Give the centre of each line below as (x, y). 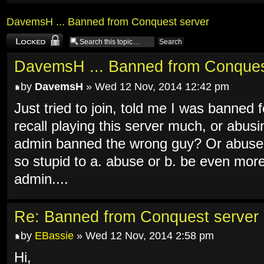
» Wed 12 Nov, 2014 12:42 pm (156, 87)
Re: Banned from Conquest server (136, 217)
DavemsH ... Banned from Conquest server (108, 22)
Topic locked (24, 39)
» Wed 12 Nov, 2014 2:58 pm (144, 235)
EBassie (54, 235)
